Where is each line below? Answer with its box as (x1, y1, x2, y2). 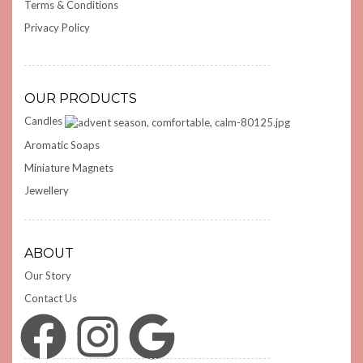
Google (124, 322, 135, 347)
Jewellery (24, 183, 69, 197)
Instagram (70, 322, 87, 347)
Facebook (15, 322, 26, 347)
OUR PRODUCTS (24, 90, 137, 106)
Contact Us (24, 291, 77, 305)
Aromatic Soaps (24, 138, 100, 152)
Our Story (24, 268, 71, 282)
